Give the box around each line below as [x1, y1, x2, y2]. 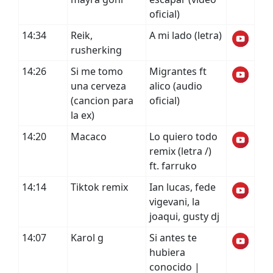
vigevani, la [149, 195, 200, 208]
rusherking [71, 43, 122, 57]
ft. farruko [149, 159, 197, 172]
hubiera [149, 246, 185, 259]
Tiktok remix [71, 180, 128, 194]
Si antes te [149, 231, 197, 244]
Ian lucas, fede [149, 180, 216, 194]
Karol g [71, 231, 104, 244]
